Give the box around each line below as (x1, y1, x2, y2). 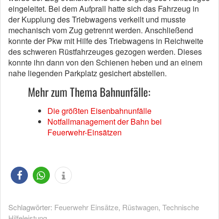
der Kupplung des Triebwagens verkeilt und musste (8, 14, 186, 25)
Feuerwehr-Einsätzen (47, 127, 122, 138)
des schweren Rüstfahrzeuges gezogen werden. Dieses (8, 46, 202, 57)
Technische (162, 202, 199, 212)
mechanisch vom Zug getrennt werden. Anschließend (8, 24, 193, 36)
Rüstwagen (122, 202, 158, 212)
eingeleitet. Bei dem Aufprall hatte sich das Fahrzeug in (8, 3, 199, 14)
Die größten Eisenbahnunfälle (47, 105, 152, 116)
